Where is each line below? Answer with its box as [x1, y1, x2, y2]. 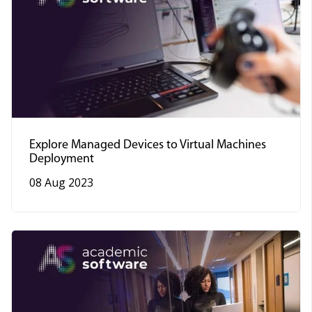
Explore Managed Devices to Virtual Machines [29, 138, 266, 152]
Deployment [29, 152, 94, 166]
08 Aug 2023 [29, 174, 93, 190]
